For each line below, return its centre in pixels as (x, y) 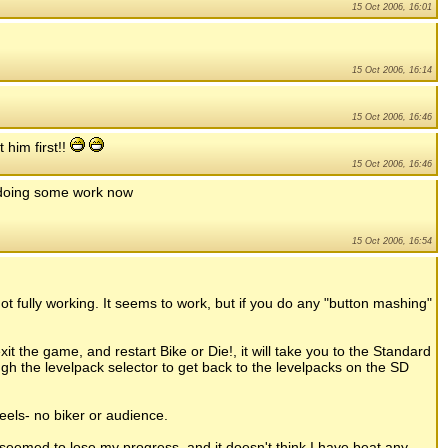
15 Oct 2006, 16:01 (392, 7)
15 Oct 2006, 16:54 (392, 241)
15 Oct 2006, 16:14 (392, 70)
